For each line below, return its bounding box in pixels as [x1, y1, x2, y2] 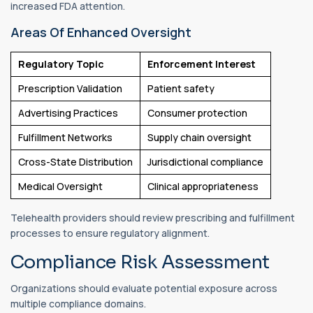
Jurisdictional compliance [147, 155, 263, 169]
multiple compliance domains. [10, 296, 146, 310]
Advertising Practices [18, 106, 118, 120]
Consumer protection [147, 106, 247, 120]
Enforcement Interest [147, 57, 256, 71]
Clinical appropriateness [147, 180, 259, 194]
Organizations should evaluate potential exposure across [10, 281, 277, 295]
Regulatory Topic [18, 57, 104, 71]
